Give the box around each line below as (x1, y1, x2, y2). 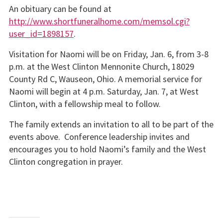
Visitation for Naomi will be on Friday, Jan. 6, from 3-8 (8, 48, 209, 60)
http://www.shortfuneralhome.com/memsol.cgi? (8, 15, 190, 27)
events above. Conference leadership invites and (8, 131, 190, 143)
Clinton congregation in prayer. (8, 156, 123, 168)
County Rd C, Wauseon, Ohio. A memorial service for (8, 73, 202, 85)
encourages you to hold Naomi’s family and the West (8, 143, 206, 155)
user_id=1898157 (8, 27, 74, 39)
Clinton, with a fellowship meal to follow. (8, 98, 161, 110)
